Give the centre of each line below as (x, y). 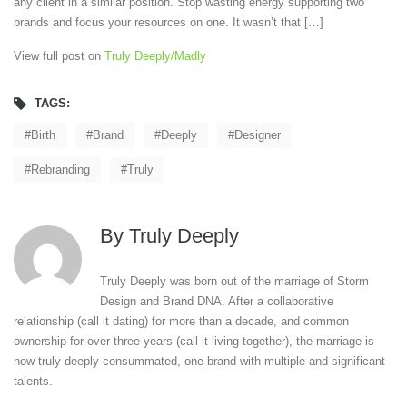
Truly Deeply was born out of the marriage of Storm (234, 281)
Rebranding (60, 169)
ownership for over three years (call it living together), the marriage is (194, 341)
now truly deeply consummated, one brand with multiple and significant (199, 361)
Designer (258, 135)
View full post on (59, 56)
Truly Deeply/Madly (155, 56)
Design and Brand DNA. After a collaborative (216, 301)
